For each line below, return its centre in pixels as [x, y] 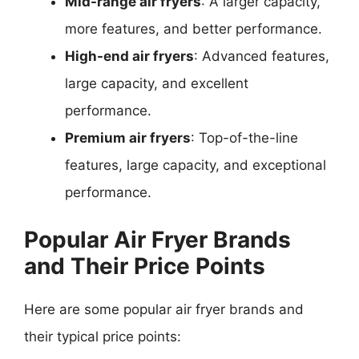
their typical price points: [103, 336]
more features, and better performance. [194, 29]
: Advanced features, [262, 56]
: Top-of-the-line [244, 138]
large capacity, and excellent [157, 83]
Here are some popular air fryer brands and [164, 309]
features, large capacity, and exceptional [196, 165]
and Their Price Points [145, 266]
